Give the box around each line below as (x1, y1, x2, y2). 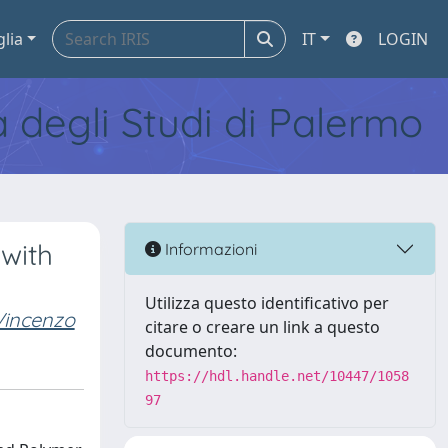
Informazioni (161, 238, 257, 259)
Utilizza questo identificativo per (145, 292, 389, 314)
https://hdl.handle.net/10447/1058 (145, 368, 409, 384)
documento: (145, 340, 237, 362)
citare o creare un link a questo (145, 316, 380, 338)
